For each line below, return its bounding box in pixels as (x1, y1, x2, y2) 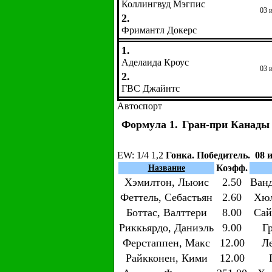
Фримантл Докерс (121, 25, 197, 35)
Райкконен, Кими (125, 252, 208, 264)
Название (148, 163, 185, 172)
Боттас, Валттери (126, 206, 207, 219)
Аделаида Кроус (121, 57, 189, 67)
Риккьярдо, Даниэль (119, 222, 214, 234)
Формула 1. (121, 118, 178, 131)
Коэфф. (216, 163, 248, 173)
